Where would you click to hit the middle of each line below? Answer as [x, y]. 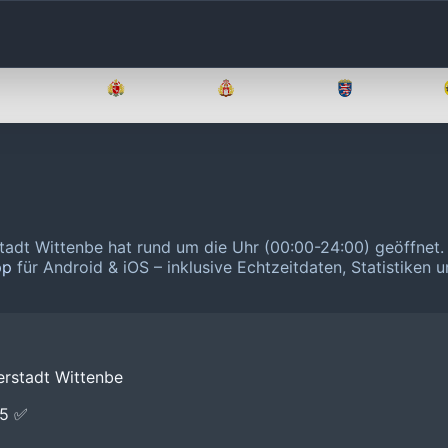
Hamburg [277, 88]
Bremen [163, 88]
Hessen [391, 88]
